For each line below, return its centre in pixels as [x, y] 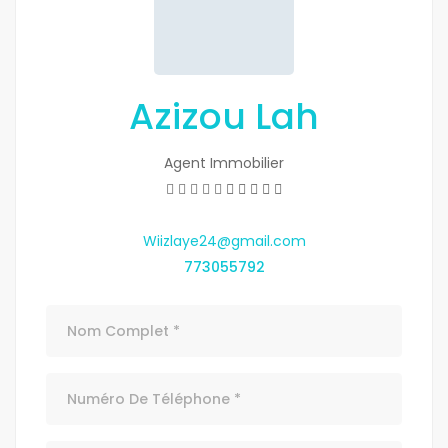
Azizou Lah [224, 117]
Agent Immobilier [224, 163]
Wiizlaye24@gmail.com [224, 241]
